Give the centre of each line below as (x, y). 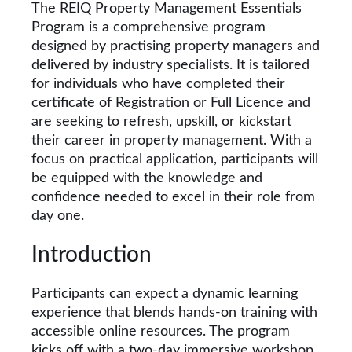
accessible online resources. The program (161, 331)
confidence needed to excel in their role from (173, 198)
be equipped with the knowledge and (147, 179)
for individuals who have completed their (158, 84)
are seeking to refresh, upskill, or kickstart (161, 122)
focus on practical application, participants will (175, 160)
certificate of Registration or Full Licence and (171, 103)
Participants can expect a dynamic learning (165, 293)
